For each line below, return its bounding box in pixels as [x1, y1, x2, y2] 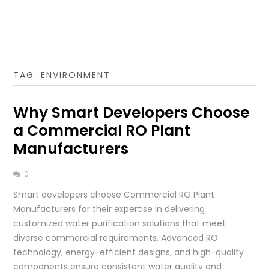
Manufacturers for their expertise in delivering [13, 202, 205, 215]
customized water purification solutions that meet [13, 217, 226, 229]
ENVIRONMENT [41, 68, 111, 81]
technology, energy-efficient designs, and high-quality [13, 246, 244, 258]
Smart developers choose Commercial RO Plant [13, 188, 215, 201]
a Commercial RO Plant [13, 119, 191, 141]
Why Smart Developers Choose [13, 101, 250, 123]
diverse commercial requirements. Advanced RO [13, 231, 219, 244]
